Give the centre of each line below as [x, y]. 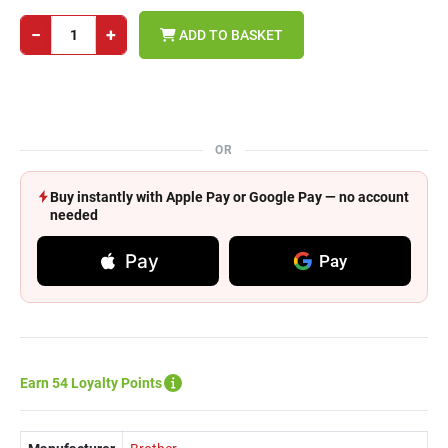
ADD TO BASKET [229, 34]
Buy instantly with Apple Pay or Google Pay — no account [229, 197]
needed [74, 215]
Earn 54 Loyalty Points [91, 383]
